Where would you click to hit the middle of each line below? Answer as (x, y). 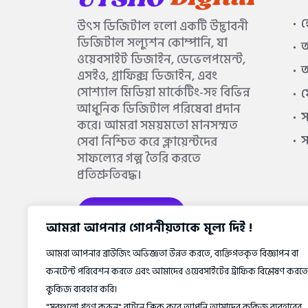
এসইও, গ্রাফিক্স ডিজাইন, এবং (147, 76)
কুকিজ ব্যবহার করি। (81, 289)
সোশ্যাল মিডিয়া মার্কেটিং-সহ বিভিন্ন (164, 92)
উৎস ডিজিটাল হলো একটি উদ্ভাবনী (163, 26)
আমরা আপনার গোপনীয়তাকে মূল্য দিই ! (149, 228)
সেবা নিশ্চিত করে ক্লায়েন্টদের (147, 142)
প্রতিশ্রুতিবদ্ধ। (109, 175)
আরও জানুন (131, 213)
